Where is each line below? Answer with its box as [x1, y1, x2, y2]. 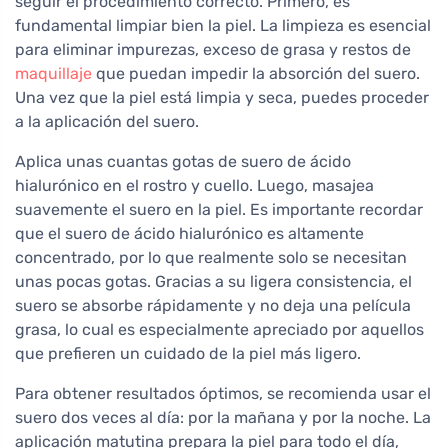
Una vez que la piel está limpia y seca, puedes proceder [15, 88, 429, 108]
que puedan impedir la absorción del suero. [92, 64, 420, 84]
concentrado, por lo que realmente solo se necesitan [15, 248, 407, 268]
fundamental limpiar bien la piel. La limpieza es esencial [15, 16, 431, 36]
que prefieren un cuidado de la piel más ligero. [15, 344, 361, 364]
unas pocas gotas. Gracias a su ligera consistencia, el [15, 272, 412, 292]
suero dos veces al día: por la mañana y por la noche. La [15, 408, 431, 428]
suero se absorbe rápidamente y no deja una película [15, 296, 411, 316]
